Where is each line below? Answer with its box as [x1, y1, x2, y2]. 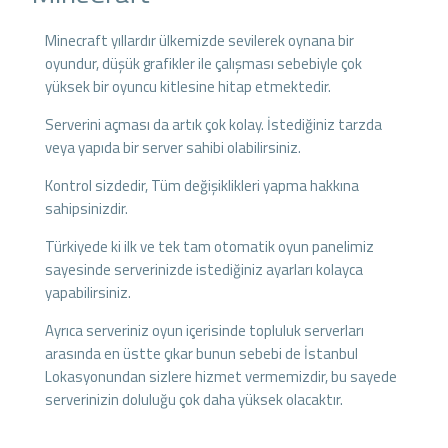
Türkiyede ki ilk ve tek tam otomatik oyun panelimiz [45, 235, 375, 259]
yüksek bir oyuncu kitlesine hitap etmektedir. [45, 75, 332, 99]
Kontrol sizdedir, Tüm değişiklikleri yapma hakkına [45, 174, 360, 198]
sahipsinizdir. [45, 197, 129, 221]
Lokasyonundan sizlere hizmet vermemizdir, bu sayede [45, 365, 398, 389]
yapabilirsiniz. [45, 281, 132, 305]
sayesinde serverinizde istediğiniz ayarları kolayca [45, 258, 364, 282]
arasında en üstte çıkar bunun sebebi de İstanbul [45, 342, 359, 366]
